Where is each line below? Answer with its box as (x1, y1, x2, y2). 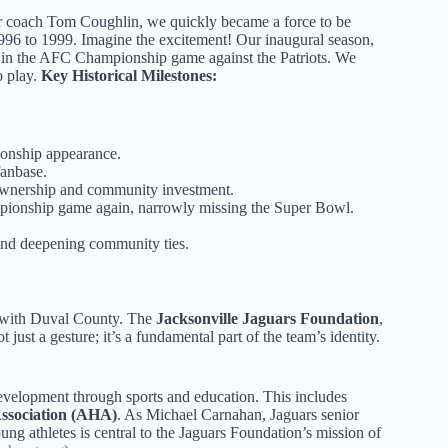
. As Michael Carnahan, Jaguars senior (117, 405, 359, 423)
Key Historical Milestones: (41, 66, 217, 84)
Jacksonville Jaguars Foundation (156, 309, 379, 327)
